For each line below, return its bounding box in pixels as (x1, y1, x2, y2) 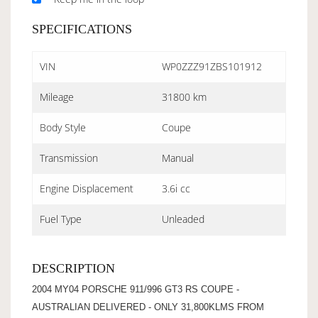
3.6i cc (162, 181, 190, 195)
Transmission (40, 150, 98, 165)
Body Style (40, 120, 86, 134)
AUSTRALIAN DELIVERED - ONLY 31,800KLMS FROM (32, 301, 264, 312)
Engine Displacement (40, 181, 133, 195)
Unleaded (162, 212, 204, 226)
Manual (162, 150, 194, 165)
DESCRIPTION (32, 261, 115, 275)
